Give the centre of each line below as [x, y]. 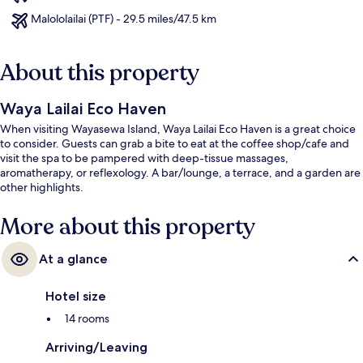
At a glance [73, 259]
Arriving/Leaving [96, 348]
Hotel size [76, 297]
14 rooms [87, 319]
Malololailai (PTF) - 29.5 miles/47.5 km [124, 19]
